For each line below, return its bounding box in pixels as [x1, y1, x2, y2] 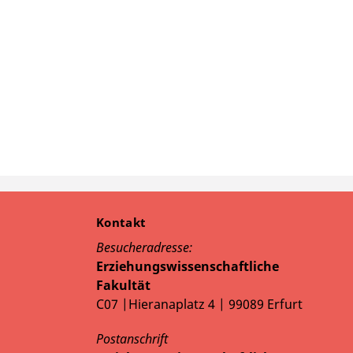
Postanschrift [96, 330, 168, 348]
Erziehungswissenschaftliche [96, 258, 279, 276]
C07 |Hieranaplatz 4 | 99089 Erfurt [96, 295, 303, 314]
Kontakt [96, 214, 150, 231]
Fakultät [96, 277, 150, 295]
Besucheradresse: [96, 239, 192, 257]
